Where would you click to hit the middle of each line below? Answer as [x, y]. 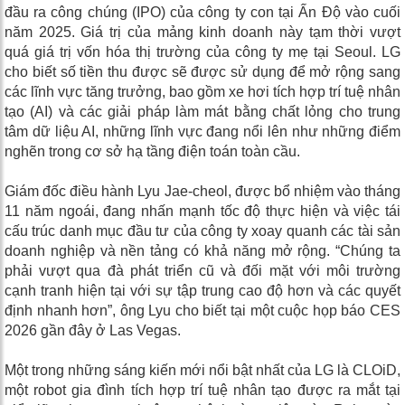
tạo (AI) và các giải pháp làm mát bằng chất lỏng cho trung [202, 111]
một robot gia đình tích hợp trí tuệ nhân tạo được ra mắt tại [202, 390]
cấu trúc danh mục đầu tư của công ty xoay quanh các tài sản [202, 231]
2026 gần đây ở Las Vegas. [93, 330]
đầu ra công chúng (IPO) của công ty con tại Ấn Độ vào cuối [202, 12]
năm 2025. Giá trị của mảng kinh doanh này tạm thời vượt [202, 32]
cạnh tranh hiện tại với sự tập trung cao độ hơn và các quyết [202, 290]
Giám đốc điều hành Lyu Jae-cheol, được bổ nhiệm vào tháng [202, 191]
